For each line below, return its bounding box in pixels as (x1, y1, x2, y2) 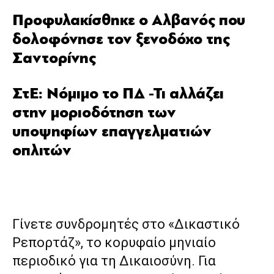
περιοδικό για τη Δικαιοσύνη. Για (12, 253, 216, 268)
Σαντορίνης (12, 48, 96, 67)
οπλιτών (12, 141, 72, 160)
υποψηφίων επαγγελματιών (12, 122, 212, 141)
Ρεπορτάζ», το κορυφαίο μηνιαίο (12, 234, 216, 250)
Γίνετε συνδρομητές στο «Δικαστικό (12, 216, 240, 232)
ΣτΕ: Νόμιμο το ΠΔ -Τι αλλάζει (12, 84, 224, 103)
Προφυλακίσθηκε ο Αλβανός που (12, 10, 245, 29)
